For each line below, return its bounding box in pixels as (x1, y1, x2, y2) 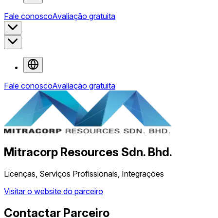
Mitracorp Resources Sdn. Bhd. (4, 145, 172, 159)
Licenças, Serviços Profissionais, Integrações (4, 168, 164, 179)
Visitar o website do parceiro (4, 186, 103, 196)
